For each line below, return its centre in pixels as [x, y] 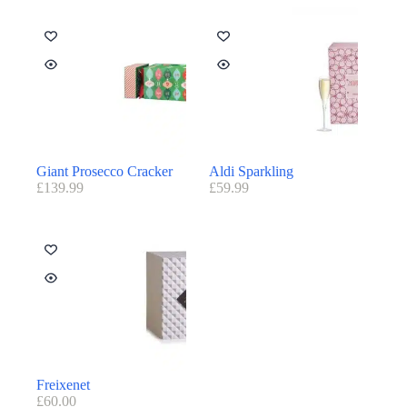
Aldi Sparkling [251, 172]
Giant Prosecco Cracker [104, 172]
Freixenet [63, 384]
